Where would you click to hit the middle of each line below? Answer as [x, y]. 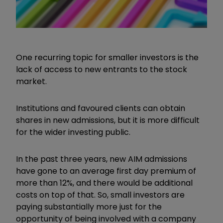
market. [31, 81]
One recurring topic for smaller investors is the [107, 57]
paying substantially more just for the [89, 207]
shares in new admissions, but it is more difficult [108, 120]
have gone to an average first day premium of [106, 171]
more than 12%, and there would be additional [104, 183]
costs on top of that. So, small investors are [100, 195]
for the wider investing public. [73, 132]
